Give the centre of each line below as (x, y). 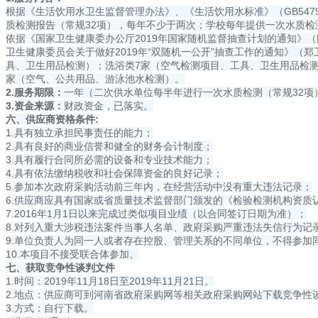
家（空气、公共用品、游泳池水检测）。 (95, 79)
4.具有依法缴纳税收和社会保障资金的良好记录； (114, 174)
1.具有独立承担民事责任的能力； (79, 133)
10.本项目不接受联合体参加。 (72, 254)
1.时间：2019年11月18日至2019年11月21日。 (110, 281)
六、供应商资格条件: (52, 120)
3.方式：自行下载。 (50, 308)
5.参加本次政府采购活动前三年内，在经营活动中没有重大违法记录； (159, 187)
